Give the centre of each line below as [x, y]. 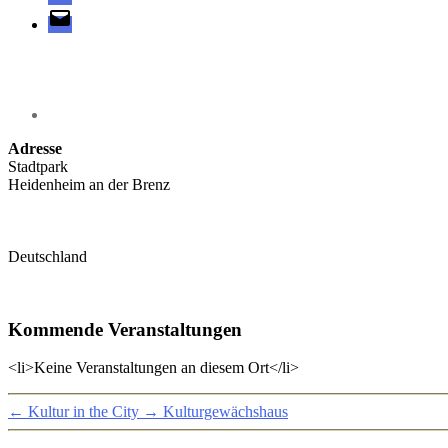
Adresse [35, 148]
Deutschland [47, 256]
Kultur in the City [83, 412]
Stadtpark [38, 166]
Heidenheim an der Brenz [89, 184]
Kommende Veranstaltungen [125, 329]
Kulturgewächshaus [225, 412]
